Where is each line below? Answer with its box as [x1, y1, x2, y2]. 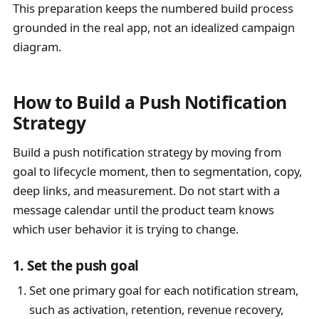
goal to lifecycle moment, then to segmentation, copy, [12, 163, 302, 180]
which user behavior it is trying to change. [12, 221, 239, 238]
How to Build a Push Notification [12, 89, 287, 114]
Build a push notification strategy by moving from [12, 144, 281, 161]
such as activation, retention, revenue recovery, [28, 300, 283, 318]
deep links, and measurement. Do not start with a [12, 182, 280, 199]
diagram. [12, 38, 61, 55]
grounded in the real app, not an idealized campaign [12, 19, 295, 36]
